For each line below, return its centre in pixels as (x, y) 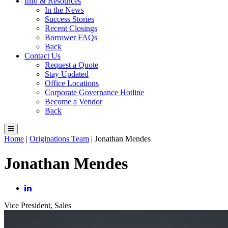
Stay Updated (67, 74)
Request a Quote (72, 65)
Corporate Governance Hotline (94, 92)
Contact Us (42, 55)
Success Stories (69, 19)
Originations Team (59, 138)
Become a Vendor (74, 101)
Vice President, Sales (38, 206)
